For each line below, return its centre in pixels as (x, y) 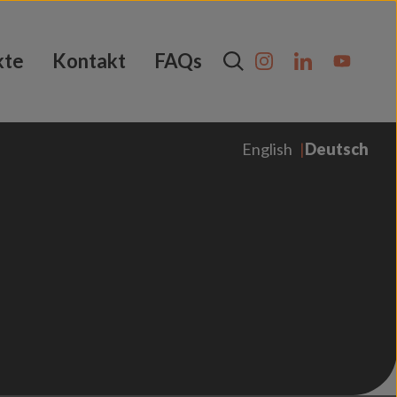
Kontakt (89, 61)
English (267, 149)
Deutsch (337, 149)
